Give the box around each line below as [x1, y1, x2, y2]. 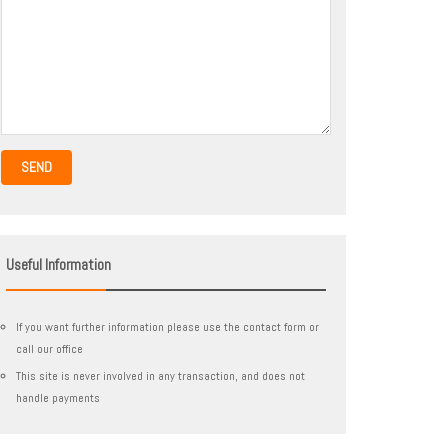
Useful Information [6, 254, 111, 274]
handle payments [16, 389, 100, 406]
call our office [16, 340, 83, 357]
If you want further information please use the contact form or [16, 318, 319, 335]
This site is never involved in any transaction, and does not [16, 367, 305, 384]
